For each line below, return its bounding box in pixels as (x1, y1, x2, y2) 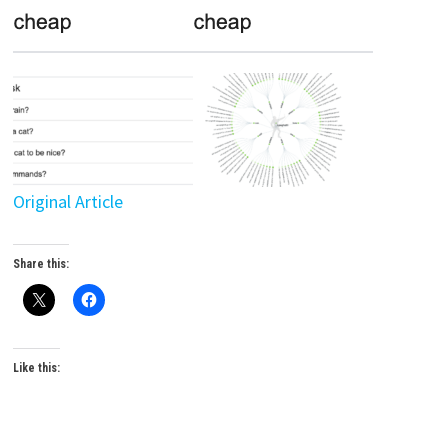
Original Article (12, 190, 123, 214)
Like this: (12, 361, 60, 376)
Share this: (12, 257, 69, 272)
